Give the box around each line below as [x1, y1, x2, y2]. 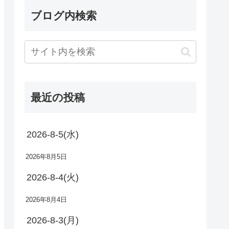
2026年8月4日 [26, 196, 67, 204]
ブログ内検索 [31, 10, 97, 22]
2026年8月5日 [26, 153, 67, 161]
